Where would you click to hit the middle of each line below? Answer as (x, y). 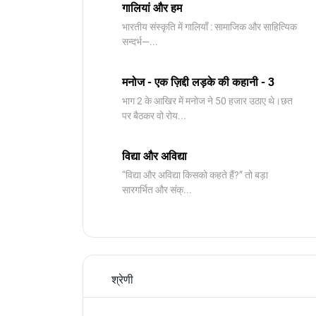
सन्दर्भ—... (140, 42)
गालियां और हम (152, 8)
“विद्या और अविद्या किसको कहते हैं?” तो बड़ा (195, 175)
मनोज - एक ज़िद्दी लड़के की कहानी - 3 (198, 82)
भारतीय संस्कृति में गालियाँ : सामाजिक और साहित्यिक (209, 27)
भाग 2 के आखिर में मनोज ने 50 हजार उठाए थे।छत (207, 101)
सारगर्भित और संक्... (157, 190)
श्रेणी (122, 280)
